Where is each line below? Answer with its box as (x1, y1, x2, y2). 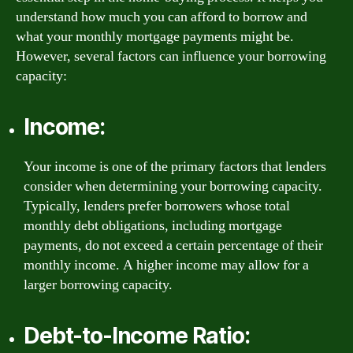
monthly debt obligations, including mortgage (24, 216, 282, 235)
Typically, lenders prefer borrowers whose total (24, 196, 290, 215)
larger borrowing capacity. (24, 275, 173, 294)
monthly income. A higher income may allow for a (24, 255, 309, 274)
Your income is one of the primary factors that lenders (24, 157, 326, 176)
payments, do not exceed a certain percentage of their (24, 236, 323, 255)
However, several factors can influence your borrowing (16, 46, 326, 65)
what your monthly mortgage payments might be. (16, 27, 294, 46)
